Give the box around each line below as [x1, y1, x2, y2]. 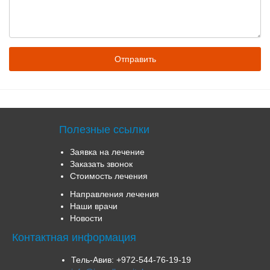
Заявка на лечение [69, 147, 145, 157]
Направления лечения [69, 189, 159, 199]
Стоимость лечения [69, 171, 148, 181]
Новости [69, 213, 102, 223]
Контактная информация [12, 231, 136, 243]
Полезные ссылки [58, 124, 149, 136]
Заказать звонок [69, 159, 133, 169]
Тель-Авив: [71, 255, 114, 265]
